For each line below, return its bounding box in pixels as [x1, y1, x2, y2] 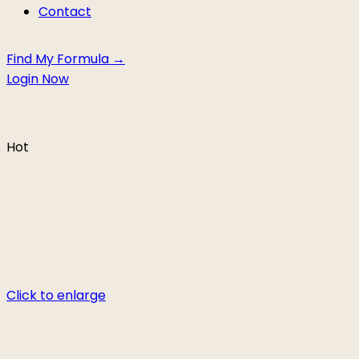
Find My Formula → [6, 49, 125, 68]
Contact [38, 2, 91, 21]
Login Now [6, 69, 69, 88]
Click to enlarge [6, 285, 106, 305]
